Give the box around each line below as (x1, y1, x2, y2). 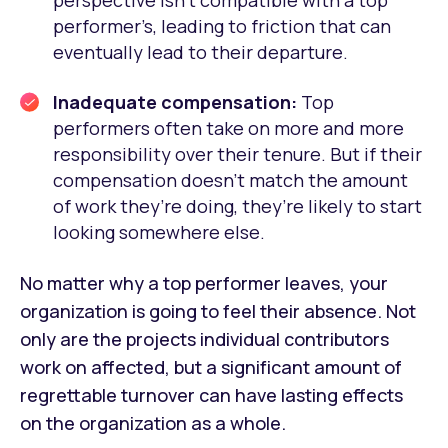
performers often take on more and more (53, 115, 404, 140)
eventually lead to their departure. (53, 39, 348, 64)
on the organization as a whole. (20, 410, 286, 435)
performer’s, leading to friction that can (53, 13, 391, 38)
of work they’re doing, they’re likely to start (53, 193, 422, 218)
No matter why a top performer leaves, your (20, 270, 388, 295)
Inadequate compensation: (53, 89, 301, 114)
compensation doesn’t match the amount (53, 167, 408, 192)
